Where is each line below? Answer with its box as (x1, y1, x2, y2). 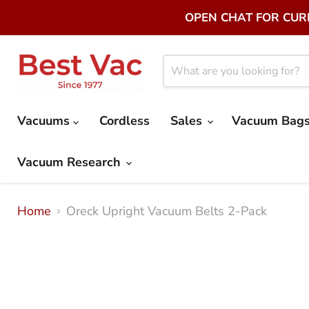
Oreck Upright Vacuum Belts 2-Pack (66, 203, 267, 220)
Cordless (99, 112, 150, 129)
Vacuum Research (17, 153, 124, 170)
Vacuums (17, 112, 73, 129)
